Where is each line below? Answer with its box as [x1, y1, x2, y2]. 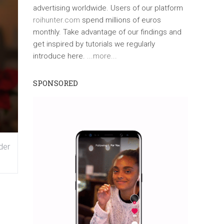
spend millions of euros [80, 15, 161, 24]
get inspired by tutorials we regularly [33, 39, 155, 48]
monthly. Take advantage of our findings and [33, 27, 181, 36]
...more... [87, 51, 117, 60]
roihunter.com [33, 15, 80, 24]
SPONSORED [33, 77, 78, 88]
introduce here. [33, 51, 87, 60]
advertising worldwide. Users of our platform [33, 3, 183, 12]
